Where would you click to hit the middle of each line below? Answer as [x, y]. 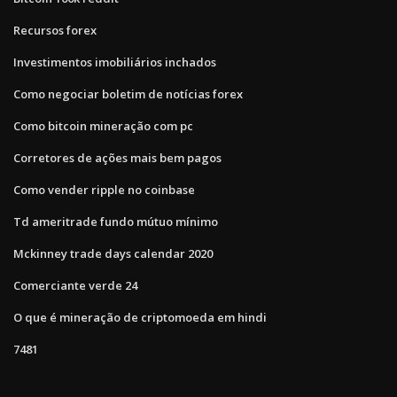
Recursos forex [55, 30]
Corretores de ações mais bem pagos [117, 157]
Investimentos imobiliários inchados [115, 62]
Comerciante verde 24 [75, 285]
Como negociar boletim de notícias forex [128, 93]
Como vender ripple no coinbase [104, 189]
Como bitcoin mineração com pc [103, 125]
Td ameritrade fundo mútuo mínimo [116, 221]
